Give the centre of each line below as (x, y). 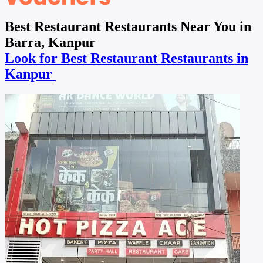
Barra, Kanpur (50, 42)
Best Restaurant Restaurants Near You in (128, 26)
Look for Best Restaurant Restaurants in (127, 58)
